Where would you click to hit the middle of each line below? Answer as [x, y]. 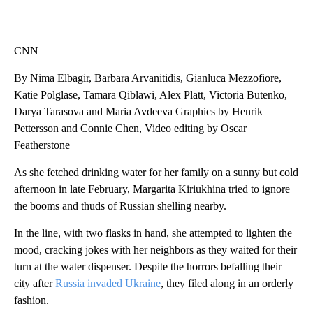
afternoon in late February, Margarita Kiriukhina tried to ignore [152, 189]
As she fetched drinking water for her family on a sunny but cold [156, 173]
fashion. [31, 300]
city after [35, 284]
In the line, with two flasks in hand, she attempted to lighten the [153, 233]
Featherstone [42, 145]
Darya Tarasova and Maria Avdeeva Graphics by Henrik [138, 112]
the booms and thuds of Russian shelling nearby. [120, 206]
